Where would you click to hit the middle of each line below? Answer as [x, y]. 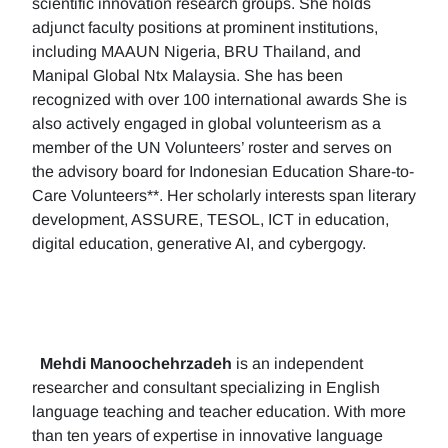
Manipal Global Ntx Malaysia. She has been [187, 75]
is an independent [297, 363]
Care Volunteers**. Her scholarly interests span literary [224, 195]
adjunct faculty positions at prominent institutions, [205, 27]
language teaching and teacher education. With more [219, 411]
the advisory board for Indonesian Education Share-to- [223, 171]
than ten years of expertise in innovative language [207, 435]
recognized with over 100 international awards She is [219, 99]
